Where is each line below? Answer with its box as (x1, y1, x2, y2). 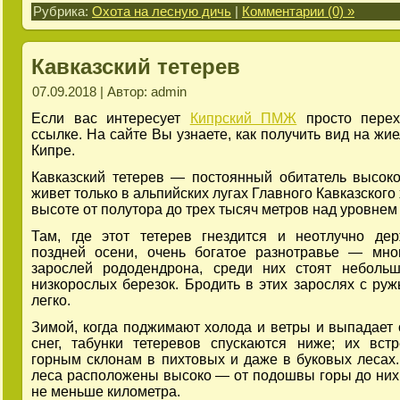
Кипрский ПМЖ (189, 110, 297, 126)
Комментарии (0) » (242, 4, 354, 19)
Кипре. (31, 142, 75, 158)
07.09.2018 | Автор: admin (32, 84, 187, 99)
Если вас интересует (31, 110, 190, 126)
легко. (31, 292, 71, 308)
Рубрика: (33, 4, 92, 19)
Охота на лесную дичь (92, 4, 231, 19)
